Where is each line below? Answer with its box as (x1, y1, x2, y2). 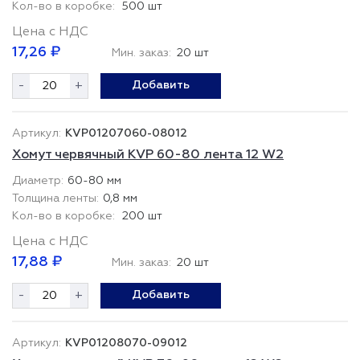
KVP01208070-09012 (65, 337, 187, 349)
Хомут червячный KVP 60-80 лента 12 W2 (12, 149, 284, 162)
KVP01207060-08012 (65, 128, 187, 139)
